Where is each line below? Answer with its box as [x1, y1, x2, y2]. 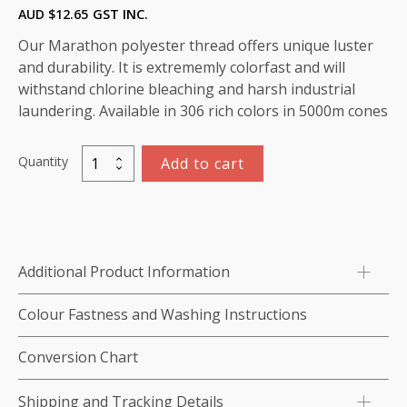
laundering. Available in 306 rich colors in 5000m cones [18, 101, 388, 122]
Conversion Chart [18, 347, 138, 368]
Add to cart [161, 154, 245, 174]
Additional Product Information [18, 262, 230, 283]
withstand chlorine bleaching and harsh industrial [18, 79, 355, 100]
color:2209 [81, 243, 136, 259]
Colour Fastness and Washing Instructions [18, 304, 307, 325]
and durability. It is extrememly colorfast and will [18, 57, 345, 78]
